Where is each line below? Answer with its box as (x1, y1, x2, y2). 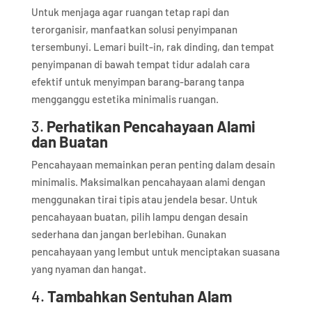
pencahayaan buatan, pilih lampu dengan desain (31, 210, 248, 224)
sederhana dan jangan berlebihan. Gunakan (31, 228, 226, 241)
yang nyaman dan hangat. (31, 263, 146, 276)
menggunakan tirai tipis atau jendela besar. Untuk (31, 193, 258, 206)
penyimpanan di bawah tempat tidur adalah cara (31, 58, 250, 71)
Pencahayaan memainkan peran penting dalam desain (31, 158, 275, 171)
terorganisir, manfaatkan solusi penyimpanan (31, 23, 237, 36)
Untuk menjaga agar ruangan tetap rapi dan (31, 6, 229, 19)
